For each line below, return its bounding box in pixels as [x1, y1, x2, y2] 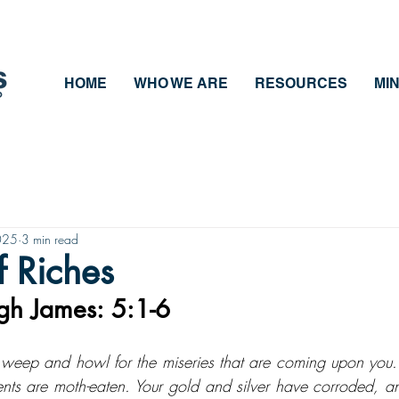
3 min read [21, 230, 78, 248]
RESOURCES [255, 75, 347, 92]
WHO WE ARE [134, 75, 228, 92]
